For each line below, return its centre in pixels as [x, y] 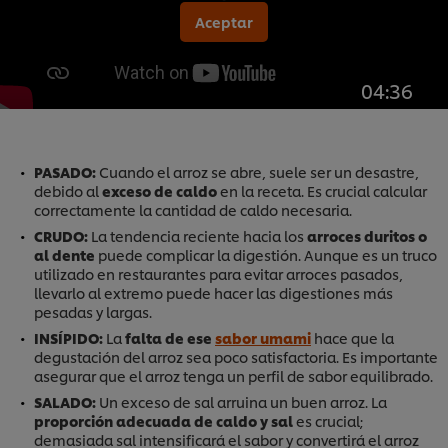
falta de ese [170, 337]
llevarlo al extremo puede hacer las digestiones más [213, 292]
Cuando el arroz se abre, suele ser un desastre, [257, 171]
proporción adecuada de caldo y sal [163, 420]
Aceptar [224, 22]
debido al [68, 190]
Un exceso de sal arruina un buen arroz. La [241, 401]
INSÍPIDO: [68, 337]
